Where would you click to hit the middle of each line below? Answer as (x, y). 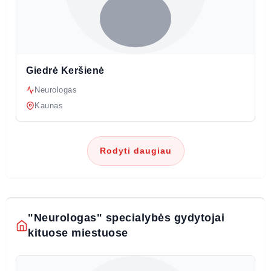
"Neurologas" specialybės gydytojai (126, 217)
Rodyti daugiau (135, 150)
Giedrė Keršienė (65, 70)
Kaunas (49, 105)
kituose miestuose (78, 233)
